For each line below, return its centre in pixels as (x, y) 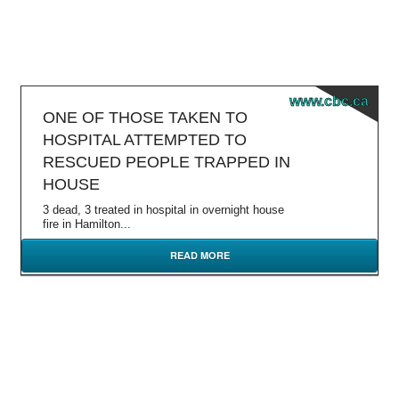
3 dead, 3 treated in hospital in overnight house (163, 210)
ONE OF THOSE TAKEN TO (145, 118)
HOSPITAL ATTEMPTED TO (145, 140)
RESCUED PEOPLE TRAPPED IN (167, 162)
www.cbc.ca (329, 101)
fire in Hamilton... (87, 224)
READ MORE (199, 255)
